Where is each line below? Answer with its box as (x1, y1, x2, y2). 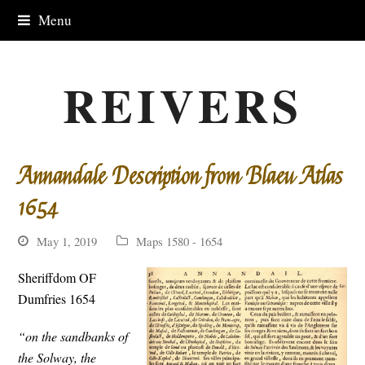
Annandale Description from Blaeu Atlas (18, 162, 344, 191)
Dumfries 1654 (18, 289, 96, 307)
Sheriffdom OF (18, 268, 97, 286)
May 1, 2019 (37, 232, 98, 249)
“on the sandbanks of (18, 327, 129, 345)
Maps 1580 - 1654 (136, 232, 223, 249)
